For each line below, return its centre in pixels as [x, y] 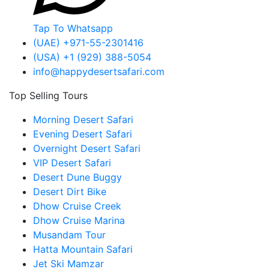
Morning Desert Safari [83, 120]
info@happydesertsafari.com [99, 72]
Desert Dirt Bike [70, 192]
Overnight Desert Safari [87, 149]
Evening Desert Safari [83, 134]
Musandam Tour [69, 235]
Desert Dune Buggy [77, 177]
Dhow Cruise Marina [79, 221]
